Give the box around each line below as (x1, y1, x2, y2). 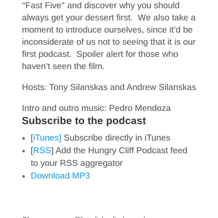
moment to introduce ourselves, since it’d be (21, 25, 193, 35)
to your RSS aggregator (30, 158, 123, 168)
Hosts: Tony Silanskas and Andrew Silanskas (21, 82, 196, 92)
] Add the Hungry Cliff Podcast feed (51, 145, 187, 155)
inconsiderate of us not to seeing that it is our (21, 37, 196, 47)
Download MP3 (30, 171, 90, 181)
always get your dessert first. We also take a (21, 13, 196, 22)
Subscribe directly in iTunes (61, 133, 170, 143)
